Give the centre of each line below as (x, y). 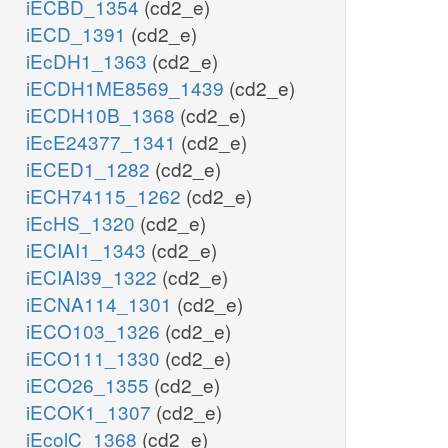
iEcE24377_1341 (103, 142)
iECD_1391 (78, 34)
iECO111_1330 (95, 358)
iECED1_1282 (90, 169)
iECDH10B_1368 (103, 115)
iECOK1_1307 (91, 412)
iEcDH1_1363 (89, 61)
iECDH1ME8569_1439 (127, 88)
